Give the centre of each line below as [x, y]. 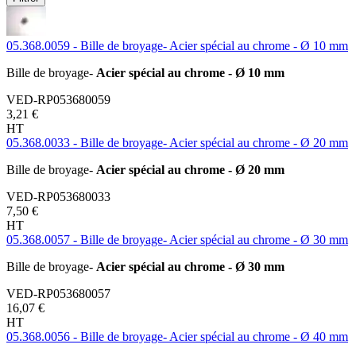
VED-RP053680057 [58, 293]
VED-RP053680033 [58, 196]
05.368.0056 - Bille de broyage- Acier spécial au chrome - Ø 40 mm [177, 336]
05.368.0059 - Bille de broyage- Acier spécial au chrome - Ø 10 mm [177, 45]
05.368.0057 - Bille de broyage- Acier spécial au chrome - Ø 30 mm [177, 239]
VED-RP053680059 [58, 99]
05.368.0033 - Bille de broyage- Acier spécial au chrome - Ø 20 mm [177, 142]
